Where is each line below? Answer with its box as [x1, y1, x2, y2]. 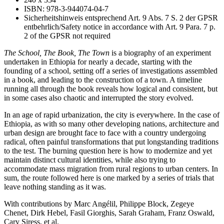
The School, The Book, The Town [4, 48, 109, 57]
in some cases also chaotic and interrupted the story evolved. [4, 93, 193, 102]
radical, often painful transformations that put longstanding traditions [4, 137, 218, 146]
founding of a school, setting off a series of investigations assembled [4, 66, 217, 75]
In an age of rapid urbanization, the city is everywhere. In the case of [4, 110, 219, 119]
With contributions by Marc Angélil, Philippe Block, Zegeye [4, 199, 194, 208]
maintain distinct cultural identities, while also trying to [4, 155, 175, 164]
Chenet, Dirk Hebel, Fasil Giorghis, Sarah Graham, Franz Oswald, [4, 208, 214, 217]
